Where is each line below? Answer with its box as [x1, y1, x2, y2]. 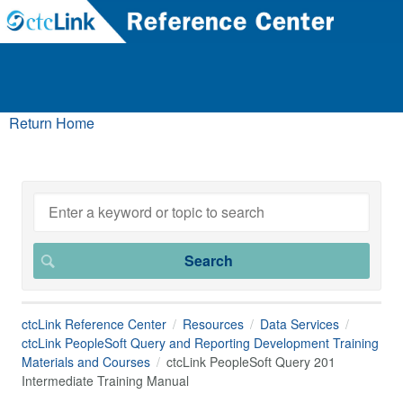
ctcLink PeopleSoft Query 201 [166, 353, 336, 371]
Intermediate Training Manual [22, 372, 189, 390]
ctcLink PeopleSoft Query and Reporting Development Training [22, 334, 379, 352]
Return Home [9, 112, 94, 133]
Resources [183, 315, 244, 333]
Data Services [260, 315, 339, 333]
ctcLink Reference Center [22, 315, 166, 333]
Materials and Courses [22, 353, 150, 371]
